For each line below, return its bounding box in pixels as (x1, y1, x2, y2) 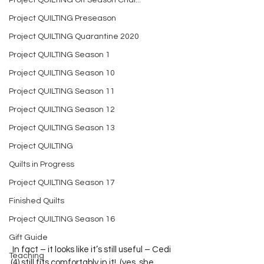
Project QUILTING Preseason (9, 14, 116, 22)
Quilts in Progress (9, 160, 74, 169)
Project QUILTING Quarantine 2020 (9, 32, 139, 41)
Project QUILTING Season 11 (9, 87, 115, 95)
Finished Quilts (9, 197, 64, 205)
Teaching (9, 252, 44, 260)
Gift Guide (9, 233, 48, 242)
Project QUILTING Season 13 (9, 124, 115, 132)
